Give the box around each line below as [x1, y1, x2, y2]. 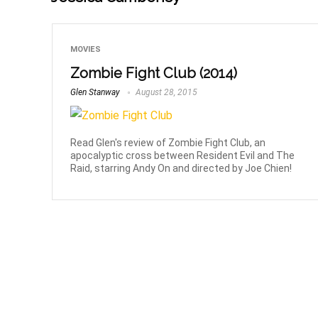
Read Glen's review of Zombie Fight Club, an [70, 137, 266, 149]
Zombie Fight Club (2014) [70, 65, 238, 82]
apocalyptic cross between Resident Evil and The [70, 150, 295, 162]
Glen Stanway [70, 87, 121, 98]
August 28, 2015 [133, 87, 198, 98]
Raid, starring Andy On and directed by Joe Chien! [70, 163, 292, 175]
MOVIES [70, 45, 102, 55]
